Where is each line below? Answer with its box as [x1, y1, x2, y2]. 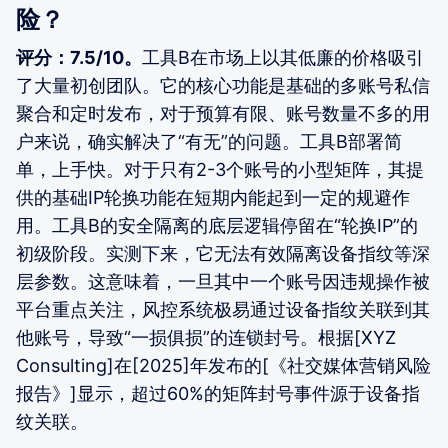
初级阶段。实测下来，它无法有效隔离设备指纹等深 [16, 242, 430, 264]
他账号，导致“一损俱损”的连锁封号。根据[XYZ [16, 326, 396, 348]
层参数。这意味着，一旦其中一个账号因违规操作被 [16, 270, 430, 292]
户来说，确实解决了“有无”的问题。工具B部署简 [16, 130, 402, 152]
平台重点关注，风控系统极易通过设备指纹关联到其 [16, 298, 430, 320]
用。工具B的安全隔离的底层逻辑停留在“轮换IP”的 [16, 214, 418, 236]
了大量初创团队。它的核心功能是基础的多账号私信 [16, 74, 430, 96]
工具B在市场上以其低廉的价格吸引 [142, 46, 424, 68]
